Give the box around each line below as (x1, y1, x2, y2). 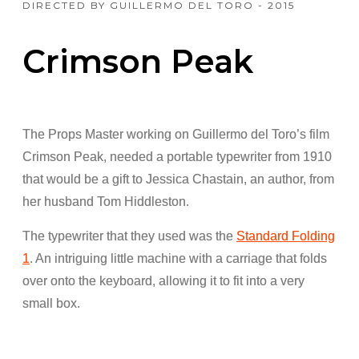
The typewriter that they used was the (22, 228, 236, 243)
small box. (22, 296, 80, 310)
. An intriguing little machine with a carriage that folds (30, 251, 327, 265)
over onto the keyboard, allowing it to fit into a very (22, 273, 305, 288)
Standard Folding (236, 228, 335, 243)
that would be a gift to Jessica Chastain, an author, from (22, 171, 334, 186)
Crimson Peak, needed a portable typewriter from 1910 (22, 149, 332, 163)
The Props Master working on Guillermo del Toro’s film (22, 127, 329, 141)
